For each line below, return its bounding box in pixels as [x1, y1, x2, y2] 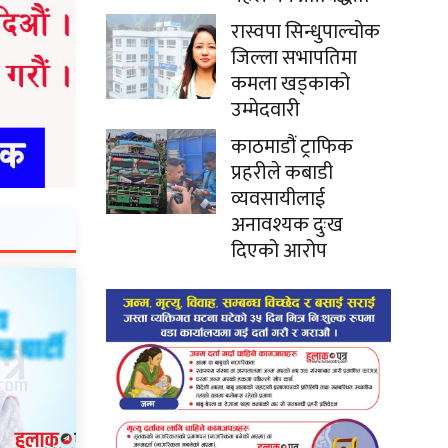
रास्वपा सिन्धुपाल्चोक [231, 14, 380, 49]
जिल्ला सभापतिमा [231, 40, 357, 75]
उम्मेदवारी [231, 92, 300, 127]
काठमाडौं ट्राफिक [231, 129, 353, 164]
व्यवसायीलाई [231, 181, 325, 216]
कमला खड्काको [231, 66, 350, 101]
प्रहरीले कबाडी [231, 155, 333, 190]
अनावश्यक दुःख [231, 207, 343, 242]
